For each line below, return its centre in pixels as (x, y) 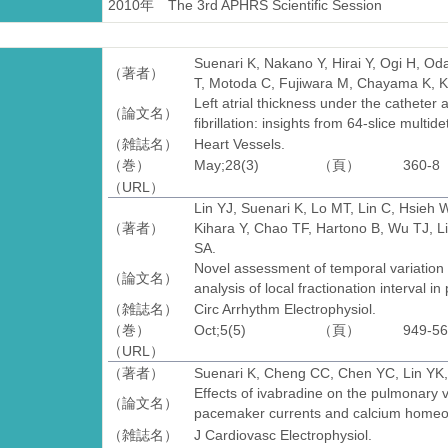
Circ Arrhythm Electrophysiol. (284, 308)
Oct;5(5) (219, 330)
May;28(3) (226, 165)
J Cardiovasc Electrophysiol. (282, 434)
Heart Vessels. (239, 144)
